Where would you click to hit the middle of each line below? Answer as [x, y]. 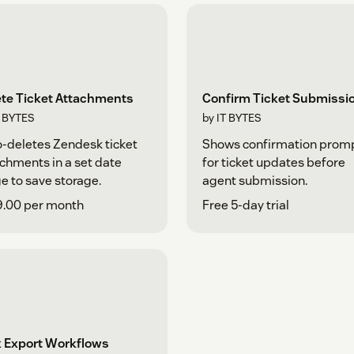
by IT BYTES [232, 118]
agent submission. [255, 181]
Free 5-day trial [246, 205]
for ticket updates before [274, 163]
